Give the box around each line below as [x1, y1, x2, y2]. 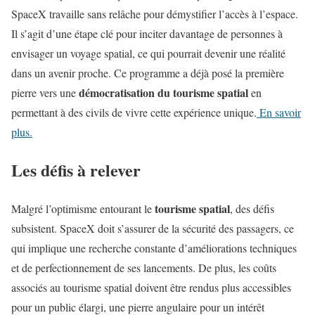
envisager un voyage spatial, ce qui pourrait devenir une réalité [11, 45, 285, 60]
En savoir [257, 104, 301, 120]
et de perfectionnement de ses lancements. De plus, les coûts [11, 260, 276, 276]
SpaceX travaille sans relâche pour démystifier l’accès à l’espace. [11, 6, 298, 21]
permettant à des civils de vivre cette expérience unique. [11, 104, 257, 120]
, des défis [230, 201, 274, 217]
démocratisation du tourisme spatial [79, 84, 248, 101]
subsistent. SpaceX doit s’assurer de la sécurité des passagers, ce [11, 221, 294, 236]
